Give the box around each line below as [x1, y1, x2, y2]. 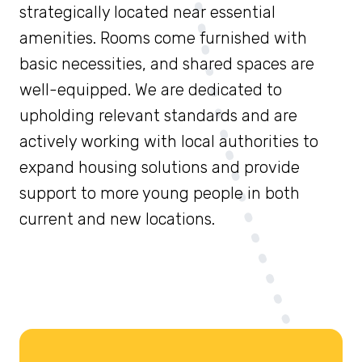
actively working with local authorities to [19, 132, 318, 152]
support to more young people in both [19, 183, 300, 204]
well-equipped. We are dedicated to [19, 80, 282, 100]
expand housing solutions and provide [19, 158, 300, 178]
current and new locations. [19, 209, 219, 229]
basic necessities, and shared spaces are [19, 54, 314, 74]
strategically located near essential [19, 2, 276, 23]
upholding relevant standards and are [19, 106, 297, 126]
